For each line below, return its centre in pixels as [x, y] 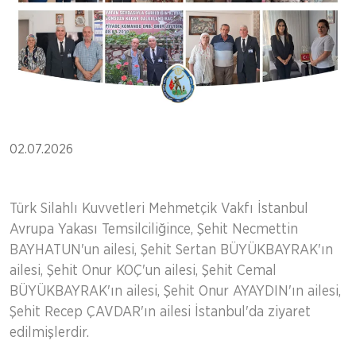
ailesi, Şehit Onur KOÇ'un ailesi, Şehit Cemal [143, 271]
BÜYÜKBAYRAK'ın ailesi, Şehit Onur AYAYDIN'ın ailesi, [175, 291]
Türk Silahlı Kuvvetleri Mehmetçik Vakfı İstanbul [159, 209]
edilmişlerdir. [49, 333]
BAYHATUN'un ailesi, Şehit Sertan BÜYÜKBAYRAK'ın [171, 250]
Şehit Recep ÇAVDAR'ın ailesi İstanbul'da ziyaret [160, 312]
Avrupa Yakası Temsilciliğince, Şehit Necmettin [154, 229]
